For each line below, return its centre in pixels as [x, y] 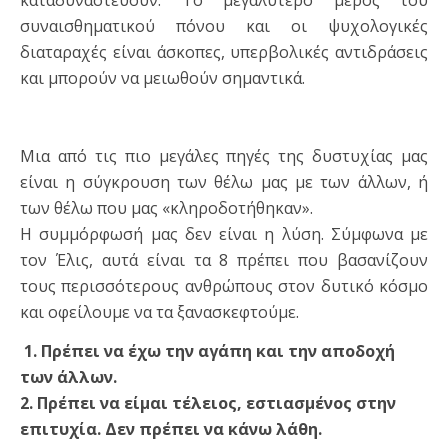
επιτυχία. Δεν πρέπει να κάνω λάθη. [171, 429]
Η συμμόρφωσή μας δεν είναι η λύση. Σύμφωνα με [224, 234]
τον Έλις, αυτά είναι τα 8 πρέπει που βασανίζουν [224, 260]
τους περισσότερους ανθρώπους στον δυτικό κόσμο [224, 286]
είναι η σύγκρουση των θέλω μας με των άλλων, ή [224, 182]
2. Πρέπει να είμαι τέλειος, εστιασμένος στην [208, 403]
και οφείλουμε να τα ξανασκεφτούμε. [159, 312]
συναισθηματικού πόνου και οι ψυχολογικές [224, 26]
